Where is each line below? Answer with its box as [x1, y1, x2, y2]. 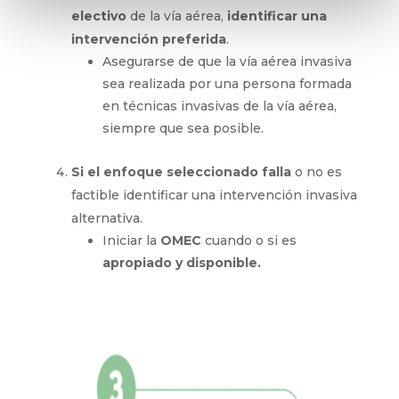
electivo [70, 8, 126, 24]
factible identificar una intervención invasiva [70, 187, 357, 203]
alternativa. [70, 210, 142, 226]
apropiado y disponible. [102, 255, 261, 271]
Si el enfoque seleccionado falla [70, 164, 291, 180]
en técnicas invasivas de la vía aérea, [102, 98, 337, 114]
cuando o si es [204, 232, 297, 248]
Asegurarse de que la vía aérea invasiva [102, 53, 352, 69]
